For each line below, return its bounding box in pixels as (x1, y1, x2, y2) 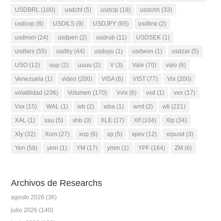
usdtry (56, 47, 73, 55)
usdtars (15, 47, 35, 55)
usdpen (58, 34, 78, 41)
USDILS (53, 20, 75, 27)
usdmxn (15, 34, 37, 41)
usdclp (101, 6, 119, 13)
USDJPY (93, 20, 117, 27)
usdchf (65, 6, 83, 13)
